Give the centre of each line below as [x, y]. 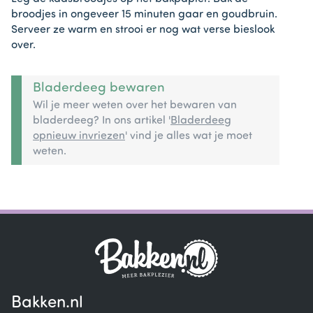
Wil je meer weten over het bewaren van [135, 105]
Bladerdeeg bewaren [99, 88]
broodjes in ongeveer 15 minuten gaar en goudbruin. [144, 14]
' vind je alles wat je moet [189, 136]
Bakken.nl [47, 303]
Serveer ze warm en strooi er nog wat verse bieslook [143, 30]
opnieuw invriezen [79, 136]
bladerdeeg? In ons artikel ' [102, 121]
